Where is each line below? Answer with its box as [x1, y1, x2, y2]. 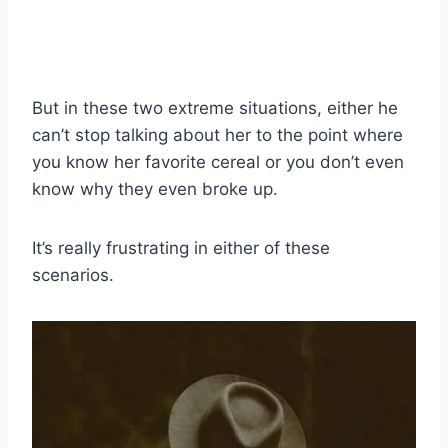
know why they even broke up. [32, 179, 278, 200]
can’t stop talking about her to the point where [32, 125, 403, 146]
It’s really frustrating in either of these [32, 238, 330, 259]
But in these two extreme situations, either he [32, 98, 398, 119]
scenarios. [32, 265, 114, 286]
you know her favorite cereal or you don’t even [32, 152, 404, 173]
